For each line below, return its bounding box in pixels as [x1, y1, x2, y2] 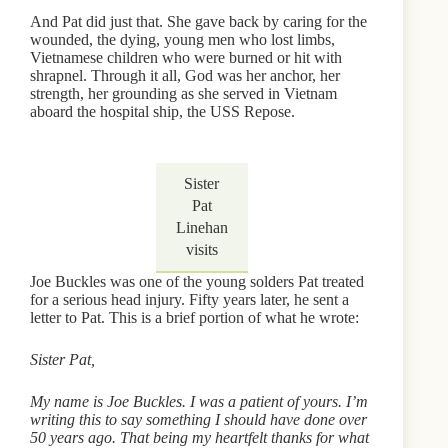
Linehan [175, 218, 228, 236]
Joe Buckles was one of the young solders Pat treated [30, 272, 364, 290]
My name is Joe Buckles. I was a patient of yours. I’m [30, 392, 368, 410]
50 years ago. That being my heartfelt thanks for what [30, 428, 369, 446]
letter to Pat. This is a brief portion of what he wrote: [30, 308, 359, 326]
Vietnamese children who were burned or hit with [30, 48, 342, 66]
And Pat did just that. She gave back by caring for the [30, 12, 367, 30]
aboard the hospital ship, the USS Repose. [30, 102, 295, 120]
